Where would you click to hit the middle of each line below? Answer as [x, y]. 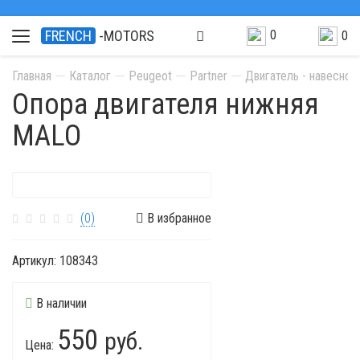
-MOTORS [127, 36]
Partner [209, 76]
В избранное [178, 218]
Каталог [90, 76]
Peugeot [150, 76]
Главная [32, 76]
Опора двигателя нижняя [166, 104]
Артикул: [36, 261]
